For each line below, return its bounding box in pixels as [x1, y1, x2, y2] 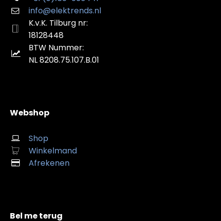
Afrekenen [29, 157, 70, 169]
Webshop [10, 107, 49, 118]
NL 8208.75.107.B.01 [29, 54, 99, 66]
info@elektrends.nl [29, 4, 101, 16]
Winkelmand [29, 145, 77, 156]
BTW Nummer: [29, 41, 84, 53]
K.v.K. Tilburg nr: [29, 17, 88, 29]
